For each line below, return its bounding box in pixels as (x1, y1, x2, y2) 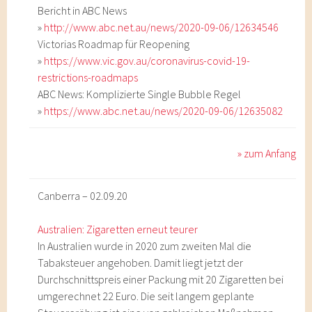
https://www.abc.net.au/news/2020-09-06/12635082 (44, 104, 283, 118)
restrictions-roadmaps (38, 70, 139, 84)
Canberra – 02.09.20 (38, 189, 128, 203)
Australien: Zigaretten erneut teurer (38, 222, 198, 236)
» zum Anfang (237, 146, 297, 160)
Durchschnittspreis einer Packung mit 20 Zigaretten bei (38, 272, 284, 286)
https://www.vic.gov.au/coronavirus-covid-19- (44, 54, 251, 68)
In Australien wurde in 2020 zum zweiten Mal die (38, 239, 252, 253)
